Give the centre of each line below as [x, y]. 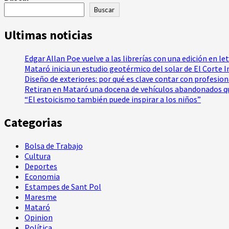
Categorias [33, 122]
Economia [42, 176]
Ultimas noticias [48, 35]
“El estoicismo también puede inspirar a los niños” [113, 99]
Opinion [39, 217]
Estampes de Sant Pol [63, 186]
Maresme [41, 197]
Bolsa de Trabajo [54, 145]
